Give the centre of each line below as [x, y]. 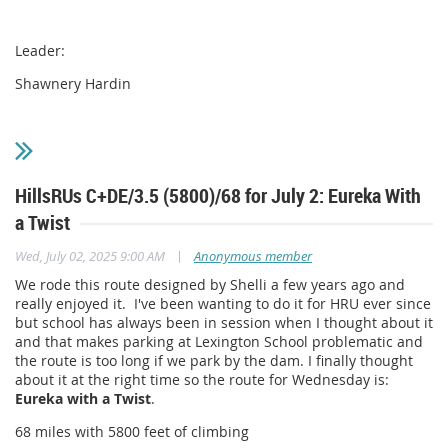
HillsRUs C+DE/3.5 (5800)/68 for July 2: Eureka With [218, 196]
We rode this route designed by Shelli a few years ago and [210, 285]
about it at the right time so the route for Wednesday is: [204, 380]
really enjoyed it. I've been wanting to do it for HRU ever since [223, 304]
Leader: [40, 51]
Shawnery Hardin [75, 84]
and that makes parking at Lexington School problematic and [219, 342]
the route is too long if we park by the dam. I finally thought [214, 361]
